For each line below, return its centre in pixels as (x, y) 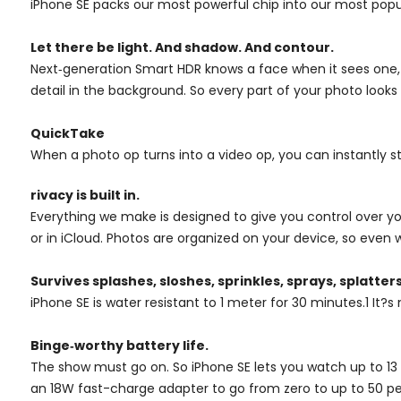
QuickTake (68, 133)
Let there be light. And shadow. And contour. (182, 47)
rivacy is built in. (85, 195)
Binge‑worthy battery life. (119, 345)
